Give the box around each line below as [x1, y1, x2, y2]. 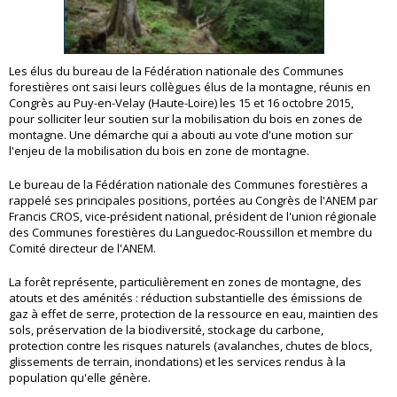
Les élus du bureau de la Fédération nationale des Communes [9, 63, 344, 80]
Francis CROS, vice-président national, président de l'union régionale [9, 208, 377, 225]
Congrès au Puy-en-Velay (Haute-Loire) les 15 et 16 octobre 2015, [9, 95, 354, 112]
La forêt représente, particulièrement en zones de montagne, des [9, 274, 362, 291]
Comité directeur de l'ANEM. [9, 240, 156, 257]
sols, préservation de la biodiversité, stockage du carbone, [9, 322, 323, 339]
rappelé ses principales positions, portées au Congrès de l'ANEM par [9, 192, 378, 209]
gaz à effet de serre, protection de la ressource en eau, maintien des [9, 306, 378, 323]
